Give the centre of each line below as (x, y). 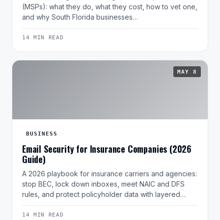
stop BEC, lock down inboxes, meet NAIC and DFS (103, 184)
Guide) (34, 159)
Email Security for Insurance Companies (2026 (107, 149)
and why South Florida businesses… (80, 17)
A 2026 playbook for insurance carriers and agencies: (110, 174)
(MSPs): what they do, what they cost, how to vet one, (110, 7)
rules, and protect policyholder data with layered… (104, 194)
